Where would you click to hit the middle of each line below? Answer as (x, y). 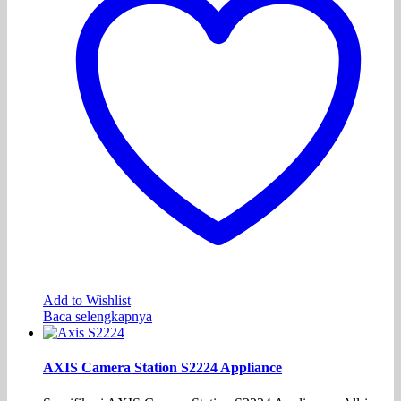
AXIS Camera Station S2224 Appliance (162, 368)
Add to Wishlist (87, 301)
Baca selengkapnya (98, 317)
